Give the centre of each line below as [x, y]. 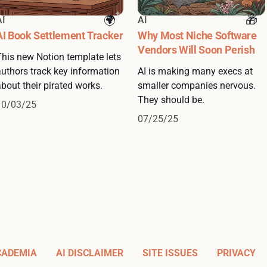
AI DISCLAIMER [90, 253]
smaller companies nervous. [197, 86]
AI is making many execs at [195, 72]
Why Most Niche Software [197, 36]
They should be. [171, 100]
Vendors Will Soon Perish [196, 50]
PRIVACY [236, 253]
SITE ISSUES [170, 253]
